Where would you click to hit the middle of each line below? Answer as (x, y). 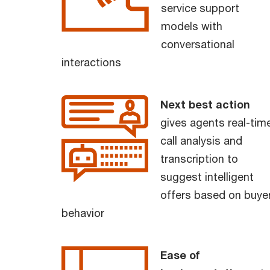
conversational (198, 44)
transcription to (199, 158)
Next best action (205, 104)
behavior (83, 212)
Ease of (180, 255)
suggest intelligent (207, 176)
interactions (91, 62)
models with (192, 26)
